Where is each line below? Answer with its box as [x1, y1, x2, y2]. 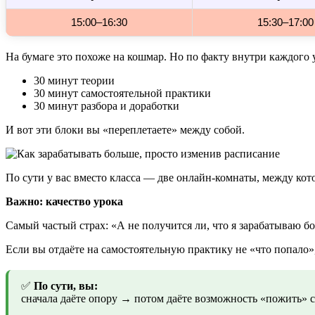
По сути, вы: [34, 280, 98, 292]
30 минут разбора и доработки [34, 100, 179, 112]
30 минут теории [34, 75, 115, 87]
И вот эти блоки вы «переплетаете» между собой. [6, 124, 245, 136]
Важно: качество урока [6, 195, 123, 208]
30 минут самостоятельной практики [34, 87, 211, 100]
